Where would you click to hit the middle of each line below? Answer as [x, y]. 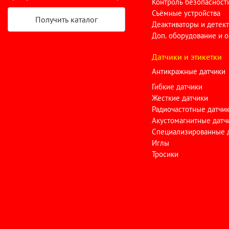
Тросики [165, 154]
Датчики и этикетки [187, 57]
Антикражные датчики [189, 72]
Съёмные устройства [186, 13]
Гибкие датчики [177, 87]
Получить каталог [66, 20]
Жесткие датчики [180, 98]
